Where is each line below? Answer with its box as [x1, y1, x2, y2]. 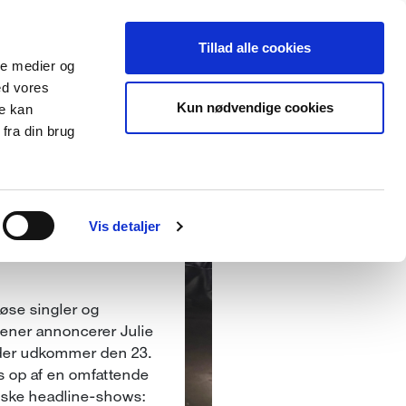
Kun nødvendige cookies [176, 99, 333, 115]
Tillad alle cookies [198, 40, 311, 55]
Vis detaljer [88, 217, 161, 234]
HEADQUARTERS [47, 203, 188, 220]
